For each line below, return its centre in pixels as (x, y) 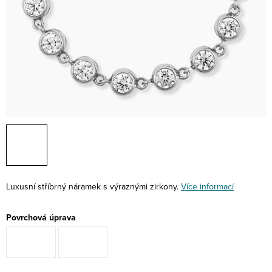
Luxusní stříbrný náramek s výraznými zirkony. (93, 186)
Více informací (207, 186)
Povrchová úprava (41, 218)
